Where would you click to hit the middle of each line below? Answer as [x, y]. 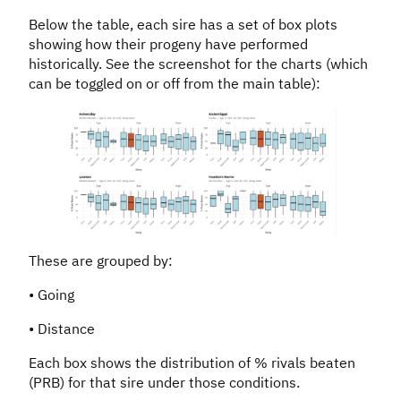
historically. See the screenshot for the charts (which [198, 63]
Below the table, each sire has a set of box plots [183, 24]
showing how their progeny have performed [168, 43]
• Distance [62, 328]
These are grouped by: [101, 260]
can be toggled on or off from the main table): [175, 83]
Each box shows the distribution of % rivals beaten [192, 362]
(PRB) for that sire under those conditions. [164, 382]
